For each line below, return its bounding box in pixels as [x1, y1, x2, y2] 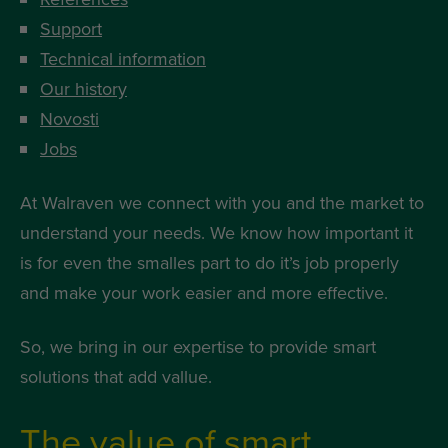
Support [40, 18, 102, 41]
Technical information [40, 48, 206, 71]
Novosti [40, 108, 99, 131]
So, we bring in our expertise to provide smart [20, 336, 376, 359]
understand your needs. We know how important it [20, 222, 413, 245]
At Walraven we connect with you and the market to [20, 192, 424, 215]
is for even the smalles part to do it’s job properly [20, 252, 399, 275]
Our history [40, 78, 127, 101]
